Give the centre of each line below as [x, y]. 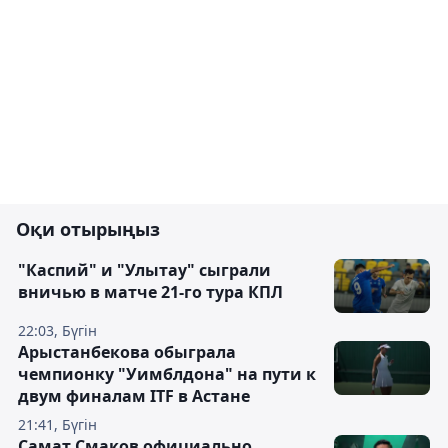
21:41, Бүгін [57, 425]
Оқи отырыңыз [88, 229]
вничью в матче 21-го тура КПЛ [150, 292]
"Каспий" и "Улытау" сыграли [144, 270]
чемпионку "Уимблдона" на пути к [167, 374]
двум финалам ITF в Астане [134, 396]
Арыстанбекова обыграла [127, 352]
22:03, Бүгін [57, 331]
